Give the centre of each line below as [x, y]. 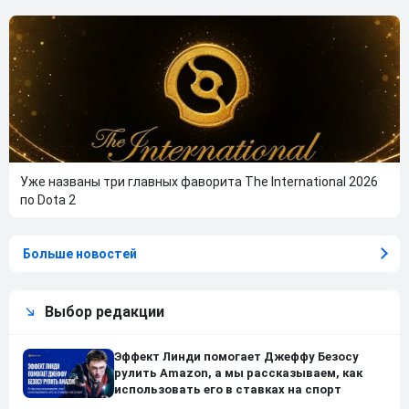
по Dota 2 [48, 199]
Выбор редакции [105, 311]
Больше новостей [80, 253]
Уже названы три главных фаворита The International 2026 [199, 181]
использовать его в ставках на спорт [228, 389]
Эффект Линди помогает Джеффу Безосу [236, 356]
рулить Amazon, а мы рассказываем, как [238, 372]
